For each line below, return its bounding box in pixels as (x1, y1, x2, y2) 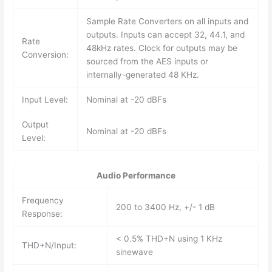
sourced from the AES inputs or (86, 56, 208, 66)
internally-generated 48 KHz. (86, 69, 199, 80)
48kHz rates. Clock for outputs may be (86, 42, 237, 53)
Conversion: (21, 49, 69, 59)
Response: (21, 209, 63, 219)
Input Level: (21, 94, 68, 104)
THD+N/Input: (21, 240, 76, 251)
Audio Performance (96, 171, 175, 181)
